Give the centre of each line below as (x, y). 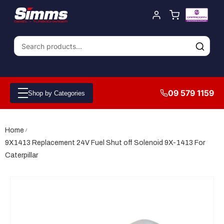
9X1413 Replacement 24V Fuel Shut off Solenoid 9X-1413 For (105, 143)
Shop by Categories (56, 93)
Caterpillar (21, 155)
